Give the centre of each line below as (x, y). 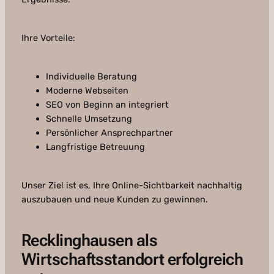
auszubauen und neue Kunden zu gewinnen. (114, 200)
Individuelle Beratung (91, 77)
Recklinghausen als (89, 241)
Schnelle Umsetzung (89, 119)
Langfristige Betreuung (95, 147)
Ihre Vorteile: (48, 38)
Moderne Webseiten (87, 91)
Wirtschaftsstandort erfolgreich (132, 260)
